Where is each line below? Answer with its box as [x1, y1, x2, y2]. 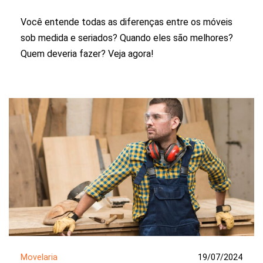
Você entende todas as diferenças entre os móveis [21, 16, 232, 28]
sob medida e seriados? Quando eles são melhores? [21, 32, 233, 43]
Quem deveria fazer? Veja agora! [21, 48, 154, 59]
